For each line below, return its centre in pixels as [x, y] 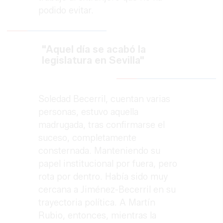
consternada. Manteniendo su [100, 151]
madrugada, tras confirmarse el [102, 125]
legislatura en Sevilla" [93, 60]
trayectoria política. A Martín [97, 202]
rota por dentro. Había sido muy [103, 176]
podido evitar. [66, 10]
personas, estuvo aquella [89, 112]
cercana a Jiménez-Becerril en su [107, 189]
